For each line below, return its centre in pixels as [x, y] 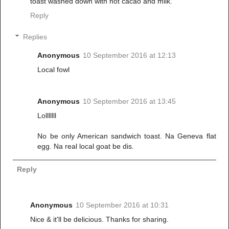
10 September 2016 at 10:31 [122, 205]
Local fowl [54, 69]
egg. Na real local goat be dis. [86, 146]
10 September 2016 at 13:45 [130, 101]
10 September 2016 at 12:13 [130, 55]
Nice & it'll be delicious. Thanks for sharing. [99, 219]
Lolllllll [47, 115]
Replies [35, 37]
